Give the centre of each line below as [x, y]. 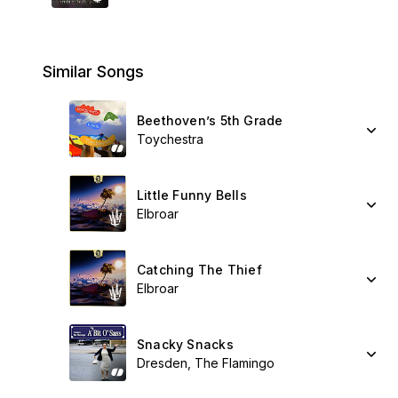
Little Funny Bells [192, 195]
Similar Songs [93, 72]
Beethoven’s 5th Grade [210, 120]
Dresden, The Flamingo [206, 363]
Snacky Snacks [185, 344]
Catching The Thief [199, 270]
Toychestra [170, 139]
